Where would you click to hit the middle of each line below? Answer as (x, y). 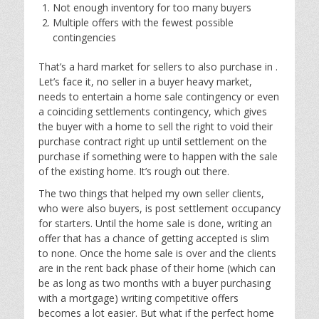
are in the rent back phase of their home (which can (157, 268)
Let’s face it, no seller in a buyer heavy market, (145, 82)
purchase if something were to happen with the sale (158, 157)
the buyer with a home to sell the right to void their (156, 127)
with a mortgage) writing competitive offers (138, 298)
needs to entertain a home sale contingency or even (159, 97)
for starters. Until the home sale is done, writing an (155, 224)
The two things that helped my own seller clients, (151, 194)
